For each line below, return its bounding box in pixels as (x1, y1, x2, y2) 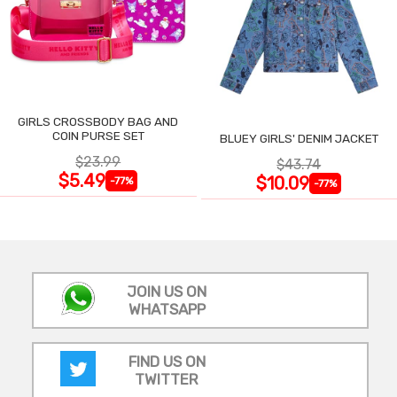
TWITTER (135, 370, 198, 389)
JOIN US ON (127, 283, 206, 301)
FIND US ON (128, 353, 206, 371)
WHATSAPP (128, 300, 206, 319)
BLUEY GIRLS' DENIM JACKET (219, 131, 378, 146)
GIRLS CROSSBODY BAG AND (18, 114, 179, 129)
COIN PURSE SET (51, 128, 144, 144)
